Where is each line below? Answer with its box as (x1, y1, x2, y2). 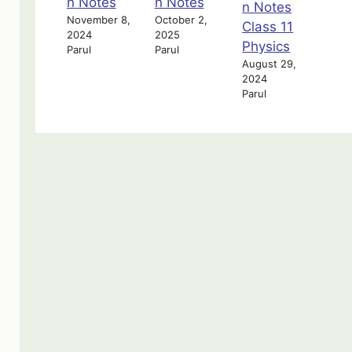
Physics (242, 38, 291, 55)
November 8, (66, 13, 130, 26)
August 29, (242, 57, 297, 71)
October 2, (154, 13, 207, 26)
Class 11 (242, 19, 294, 35)
